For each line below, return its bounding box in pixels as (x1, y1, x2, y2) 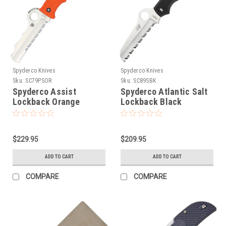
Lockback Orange (13, 96, 80, 107)
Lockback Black (121, 96, 182, 107)
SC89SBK (133, 77, 156, 84)
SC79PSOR (25, 77, 52, 84)
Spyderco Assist (13, 86, 76, 97)
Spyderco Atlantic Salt (121, 86, 208, 97)
